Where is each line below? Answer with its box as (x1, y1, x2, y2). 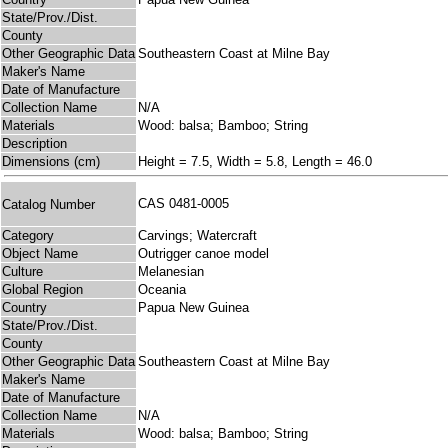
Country (2, 300, 47, 316)
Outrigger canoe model (138, 246, 269, 262)
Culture (2, 264, 43, 280)
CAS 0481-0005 (138, 196, 237, 212)
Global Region (2, 282, 83, 298)
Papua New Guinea (138, 300, 249, 316)
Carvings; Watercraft (138, 228, 257, 244)
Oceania (138, 282, 186, 298)
